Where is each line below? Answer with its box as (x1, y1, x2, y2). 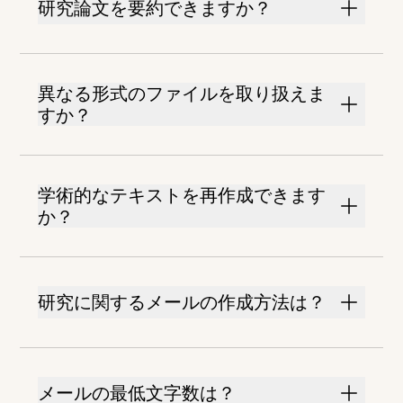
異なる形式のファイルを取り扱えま (38, 83, 327, 105)
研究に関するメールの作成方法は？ (38, 291, 327, 314)
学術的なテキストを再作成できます (38, 184, 327, 207)
